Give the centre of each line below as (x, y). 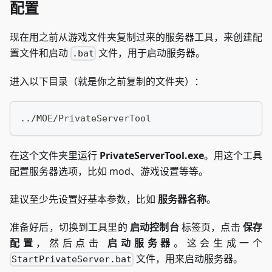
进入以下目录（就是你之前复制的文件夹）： (107, 81)
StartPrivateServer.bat (72, 259)
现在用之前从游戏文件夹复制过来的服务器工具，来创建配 (136, 37)
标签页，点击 (211, 227)
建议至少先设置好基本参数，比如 (84, 199)
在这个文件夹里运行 (55, 155)
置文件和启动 (40, 53)
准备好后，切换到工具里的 (70, 227)
